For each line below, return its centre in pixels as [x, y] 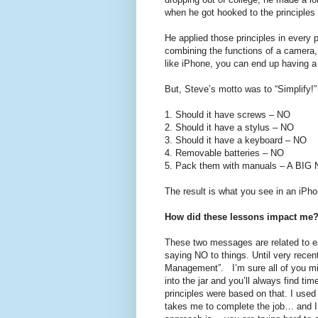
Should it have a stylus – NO [235, 128]
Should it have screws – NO [233, 115]
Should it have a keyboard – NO [241, 141]
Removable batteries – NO [230, 153]
